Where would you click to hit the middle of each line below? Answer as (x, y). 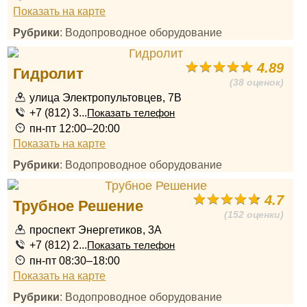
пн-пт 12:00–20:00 (75, 128)
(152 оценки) (254, 214)
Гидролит (49, 74)
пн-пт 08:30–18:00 (75, 260)
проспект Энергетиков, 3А (96, 230)
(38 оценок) (257, 82)
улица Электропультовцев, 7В (106, 97)
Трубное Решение (78, 206)
